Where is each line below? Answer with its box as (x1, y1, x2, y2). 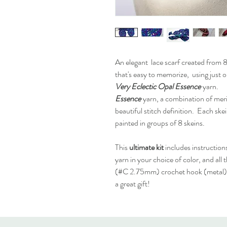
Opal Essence (158, 81, 201, 92)
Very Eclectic (115, 81, 156, 92)
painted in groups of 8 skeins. (115, 117, 205, 129)
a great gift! (115, 178, 150, 190)
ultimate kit (129, 141, 165, 153)
